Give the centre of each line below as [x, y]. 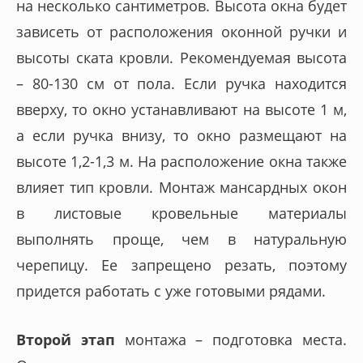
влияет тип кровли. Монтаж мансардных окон [181, 187]
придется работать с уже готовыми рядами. [171, 290]
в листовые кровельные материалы [181, 213]
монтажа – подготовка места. [231, 340]
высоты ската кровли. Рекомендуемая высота [181, 57]
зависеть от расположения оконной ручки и [181, 31]
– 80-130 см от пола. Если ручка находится [181, 83]
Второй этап [66, 340]
